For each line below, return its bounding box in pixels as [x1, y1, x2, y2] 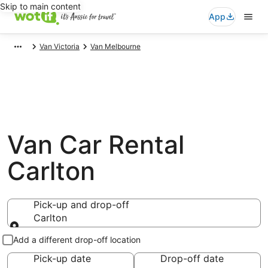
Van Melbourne [90, 42, 141, 51]
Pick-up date [33, 252, 91, 264]
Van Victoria [39, 42, 80, 51]
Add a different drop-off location [13, 234, 141, 245]
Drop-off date [160, 252, 224, 264]
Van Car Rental [7, 129, 184, 160]
